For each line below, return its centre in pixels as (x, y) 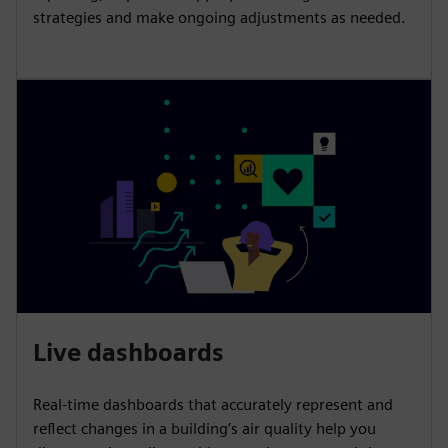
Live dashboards (128, 352)
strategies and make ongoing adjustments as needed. (219, 17)
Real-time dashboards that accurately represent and (213, 404)
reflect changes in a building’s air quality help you (204, 428)
